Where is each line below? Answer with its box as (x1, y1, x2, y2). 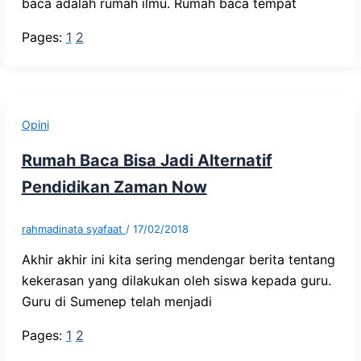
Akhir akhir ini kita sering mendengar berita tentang (21, 251, 335, 268)
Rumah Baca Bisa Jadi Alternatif (21, 151, 272, 171)
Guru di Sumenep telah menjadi (21, 293, 212, 310)
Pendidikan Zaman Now (21, 177, 207, 197)
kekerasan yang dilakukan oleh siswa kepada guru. (21, 272, 331, 289)
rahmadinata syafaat (21, 222, 126, 236)
